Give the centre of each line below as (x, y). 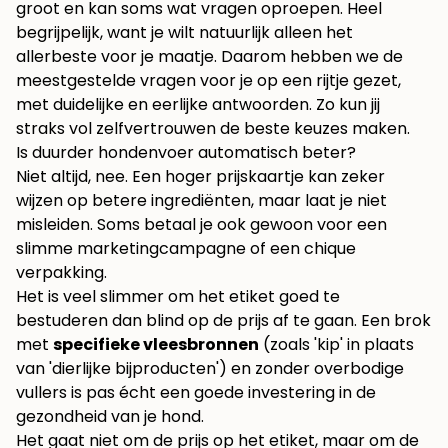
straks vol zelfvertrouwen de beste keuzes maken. (213, 129)
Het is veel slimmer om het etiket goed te (178, 297)
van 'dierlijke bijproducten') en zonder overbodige (210, 369)
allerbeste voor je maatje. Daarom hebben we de (209, 57)
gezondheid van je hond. (110, 417)
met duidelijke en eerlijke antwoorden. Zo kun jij (198, 105)
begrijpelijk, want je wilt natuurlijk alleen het (184, 33)
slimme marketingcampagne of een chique (186, 249)
